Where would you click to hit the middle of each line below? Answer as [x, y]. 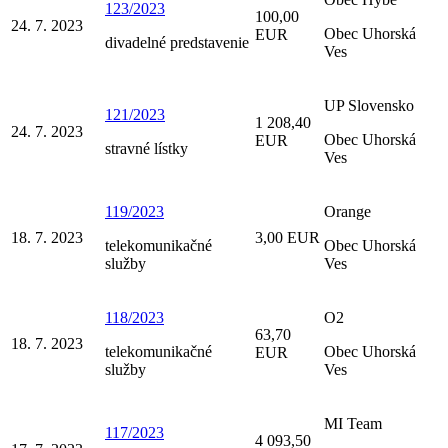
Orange [347, 211]
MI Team [353, 423]
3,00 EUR [287, 237]
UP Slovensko [369, 105]
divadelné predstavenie [177, 42]
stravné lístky [146, 148]
